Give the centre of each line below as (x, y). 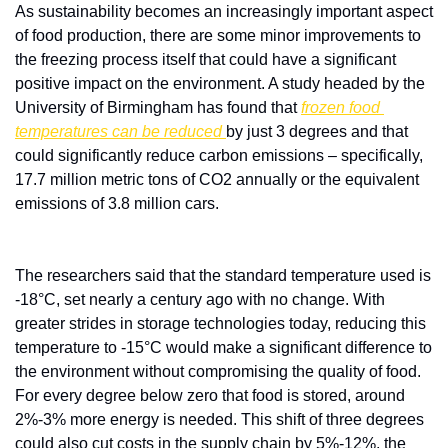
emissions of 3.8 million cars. (117, 204)
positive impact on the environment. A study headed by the (220, 84)
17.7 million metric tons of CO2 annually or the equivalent (217, 180)
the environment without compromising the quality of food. (218, 372)
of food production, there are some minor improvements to (218, 36)
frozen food (340, 108)
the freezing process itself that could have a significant (205, 60)
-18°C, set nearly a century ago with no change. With (200, 300)
